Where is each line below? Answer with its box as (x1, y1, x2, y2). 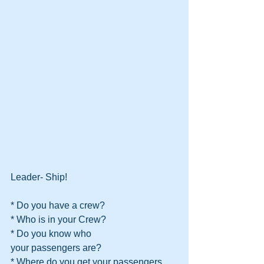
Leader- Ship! (11, 171, 67, 182)
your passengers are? (11, 242, 101, 253)
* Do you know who (11, 228, 91, 239)
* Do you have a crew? (11, 200, 105, 210)
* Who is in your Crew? (11, 214, 106, 225)
